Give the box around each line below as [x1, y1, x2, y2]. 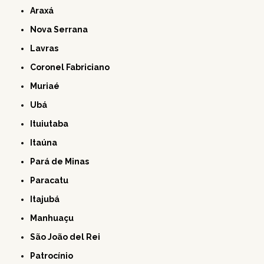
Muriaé [37, 81, 60, 91]
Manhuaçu [37, 213, 74, 223]
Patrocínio [35, 251, 74, 261]
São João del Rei [35, 232, 101, 242]
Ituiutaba [32, 119, 69, 129]
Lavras [35, 44, 59, 54]
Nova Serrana [37, 25, 88, 35]
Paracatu [35, 176, 69, 186]
